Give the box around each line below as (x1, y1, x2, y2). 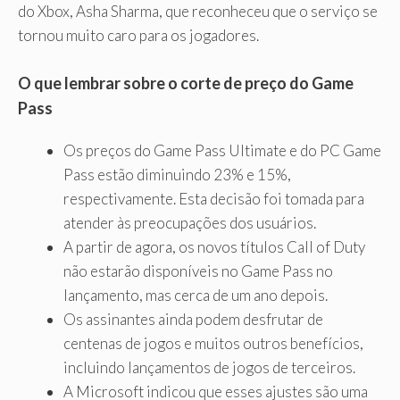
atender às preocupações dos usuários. (63, 212, 316, 232)
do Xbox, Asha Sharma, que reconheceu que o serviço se (18, 2, 378, 21)
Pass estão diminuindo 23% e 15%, (63, 164, 291, 184)
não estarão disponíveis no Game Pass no (63, 261, 333, 280)
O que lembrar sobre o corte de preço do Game (18, 72, 354, 93)
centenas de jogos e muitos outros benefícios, (63, 333, 363, 353)
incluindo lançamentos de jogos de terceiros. (63, 357, 355, 377)
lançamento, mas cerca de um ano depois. (63, 285, 328, 304)
